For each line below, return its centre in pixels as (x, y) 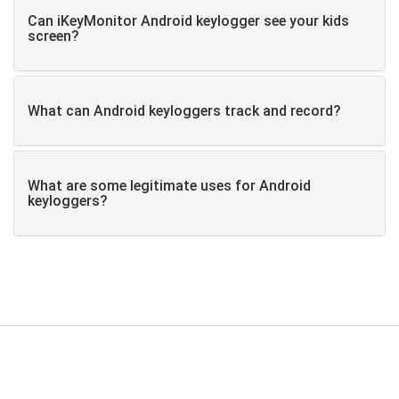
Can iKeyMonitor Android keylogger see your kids (188, 20)
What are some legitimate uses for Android (169, 185)
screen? (53, 36)
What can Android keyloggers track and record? (184, 110)
